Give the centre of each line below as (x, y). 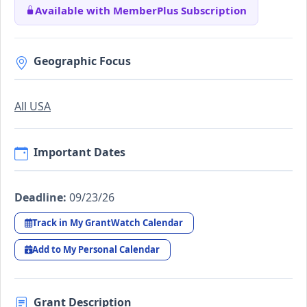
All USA (33, 107)
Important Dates (79, 152)
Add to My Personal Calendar (96, 250)
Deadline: (40, 197)
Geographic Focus (82, 61)
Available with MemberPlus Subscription (141, 10)
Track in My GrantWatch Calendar (108, 222)
